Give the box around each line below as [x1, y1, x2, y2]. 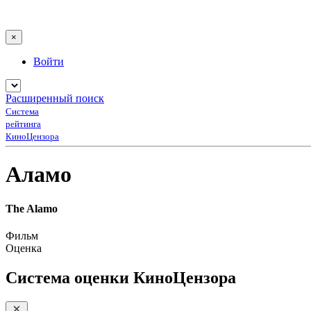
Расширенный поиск [6, 92, 104, 104]
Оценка [6, 242, 42, 255]
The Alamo [6, 202, 58, 215]
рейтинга [6, 119, 41, 129]
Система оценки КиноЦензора [6, 269, 236, 287]
